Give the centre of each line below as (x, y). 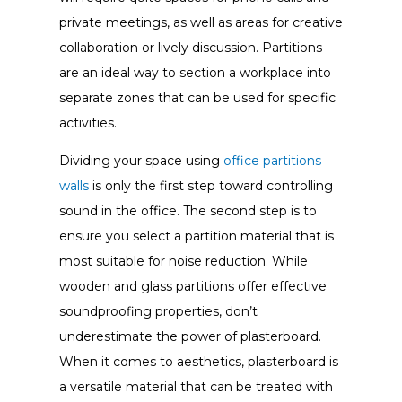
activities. (87, 122)
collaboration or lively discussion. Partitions (190, 47)
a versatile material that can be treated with (196, 386)
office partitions (272, 160)
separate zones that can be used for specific (197, 97)
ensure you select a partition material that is (196, 236)
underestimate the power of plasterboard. (190, 336)
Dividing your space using (141, 160)
